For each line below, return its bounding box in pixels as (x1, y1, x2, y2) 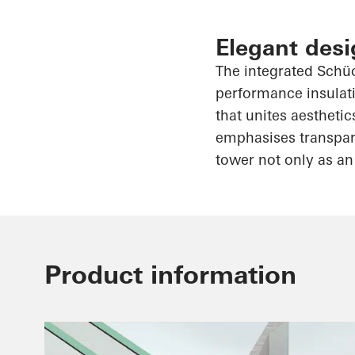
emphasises (216, 128, 296, 147)
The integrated (216, 62, 317, 81)
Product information (44, 259, 296, 291)
